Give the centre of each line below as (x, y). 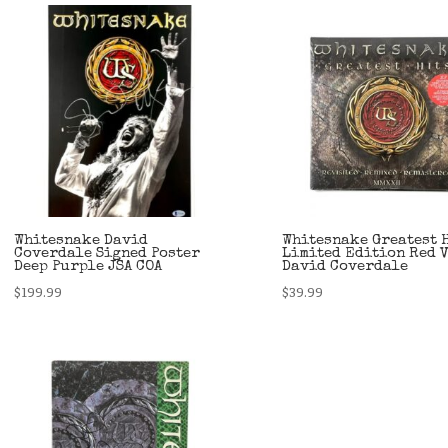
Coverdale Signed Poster (107, 253)
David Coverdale (345, 266)
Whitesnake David (81, 240)
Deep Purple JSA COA (88, 266)
